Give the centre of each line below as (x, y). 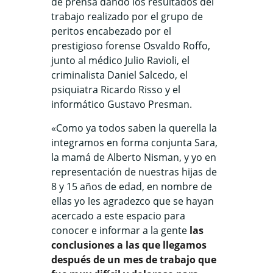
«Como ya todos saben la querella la (134, 128)
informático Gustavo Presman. (122, 104)
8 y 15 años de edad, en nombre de (132, 186)
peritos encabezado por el (111, 31)
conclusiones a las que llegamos (129, 245)
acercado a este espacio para (118, 216)
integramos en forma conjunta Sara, (134, 143)
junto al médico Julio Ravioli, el (120, 60)
